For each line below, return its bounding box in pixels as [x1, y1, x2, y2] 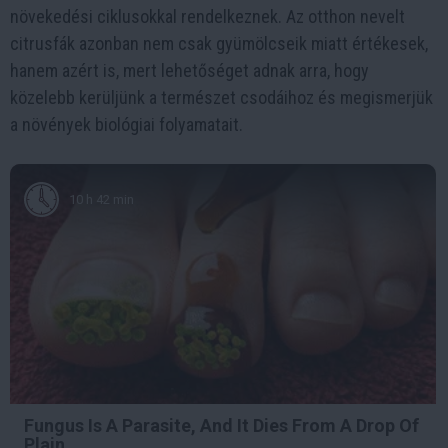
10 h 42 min [69, 191, 134, 207]
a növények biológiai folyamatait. [10, 114, 243, 135]
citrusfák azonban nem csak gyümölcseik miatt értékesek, [10, 33, 428, 54]
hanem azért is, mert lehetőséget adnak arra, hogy [10, 60, 369, 81]
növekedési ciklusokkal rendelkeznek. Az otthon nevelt [10, 6, 405, 27]
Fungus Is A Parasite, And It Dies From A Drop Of [24, 414, 419, 436]
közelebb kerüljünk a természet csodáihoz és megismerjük [10, 87, 433, 108]
